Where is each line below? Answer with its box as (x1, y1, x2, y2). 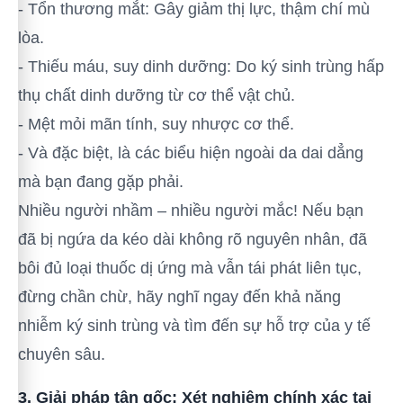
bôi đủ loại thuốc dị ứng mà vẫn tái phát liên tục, (18, 259, 362, 277)
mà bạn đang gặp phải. (18, 173, 184, 191)
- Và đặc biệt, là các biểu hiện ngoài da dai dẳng (18, 144, 363, 162)
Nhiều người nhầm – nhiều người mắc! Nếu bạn (18, 201, 363, 219)
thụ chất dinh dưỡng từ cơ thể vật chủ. (18, 86, 295, 104)
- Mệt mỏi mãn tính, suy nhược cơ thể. (18, 115, 294, 133)
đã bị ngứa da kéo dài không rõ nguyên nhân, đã (18, 230, 367, 248)
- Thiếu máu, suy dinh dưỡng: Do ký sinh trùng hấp (18, 58, 384, 76)
